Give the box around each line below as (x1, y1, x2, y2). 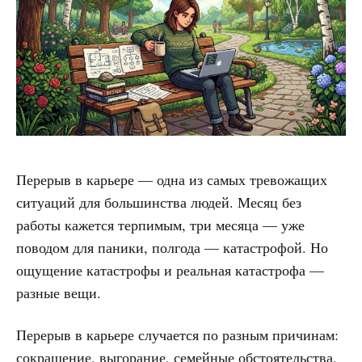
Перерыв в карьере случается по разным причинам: (16, 324, 339, 344)
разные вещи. (16, 282, 101, 302)
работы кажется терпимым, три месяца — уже (16, 214, 305, 234)
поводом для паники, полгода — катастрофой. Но (16, 237, 328, 257)
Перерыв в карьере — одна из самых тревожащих (16, 169, 327, 189)
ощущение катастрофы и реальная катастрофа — (16, 259, 324, 280)
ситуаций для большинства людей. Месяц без (16, 192, 301, 212)
